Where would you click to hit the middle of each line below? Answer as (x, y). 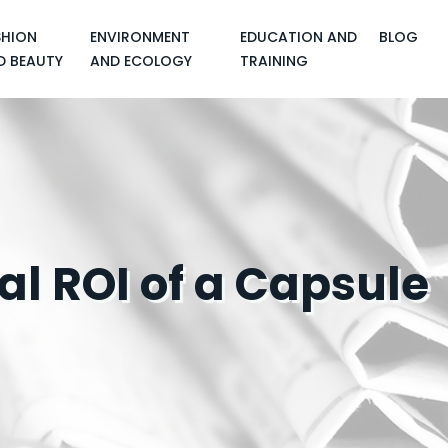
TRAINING (274, 61)
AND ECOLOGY (141, 61)
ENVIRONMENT (140, 37)
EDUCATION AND (299, 37)
